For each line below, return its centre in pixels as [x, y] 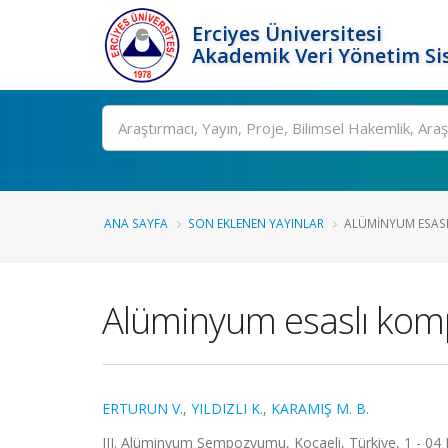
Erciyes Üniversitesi [287, 33]
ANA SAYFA [136, 223]
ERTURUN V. [142, 408]
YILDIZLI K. [227, 408]
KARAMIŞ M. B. [320, 408]
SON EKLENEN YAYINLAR [256, 223]
